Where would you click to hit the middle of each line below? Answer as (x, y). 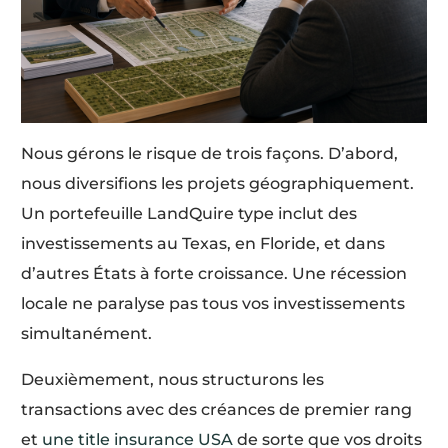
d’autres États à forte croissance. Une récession (214, 274)
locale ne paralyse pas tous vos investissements (213, 304)
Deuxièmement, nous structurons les (173, 380)
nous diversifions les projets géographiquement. (218, 184)
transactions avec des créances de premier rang (217, 410)
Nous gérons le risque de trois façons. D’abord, (210, 154)
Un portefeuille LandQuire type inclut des (189, 214)
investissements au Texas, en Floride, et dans (203, 244)
